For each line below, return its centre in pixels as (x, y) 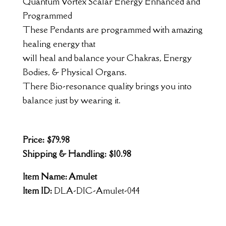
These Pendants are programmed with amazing (112, 30)
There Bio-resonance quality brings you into (107, 86)
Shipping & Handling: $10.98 (77, 154)
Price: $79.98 (46, 140)
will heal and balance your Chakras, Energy (107, 58)
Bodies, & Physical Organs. (74, 72)
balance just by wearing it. (71, 100)
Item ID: (38, 191)
